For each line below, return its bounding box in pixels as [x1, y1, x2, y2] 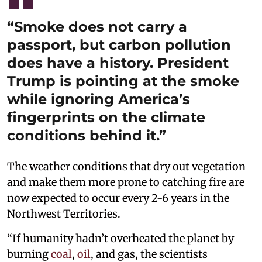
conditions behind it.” [7, 127, 166, 144]
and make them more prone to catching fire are [7, 175, 244, 189]
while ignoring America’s [7, 91, 190, 108]
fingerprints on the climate [7, 109, 205, 126]
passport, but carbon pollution [7, 36, 231, 54]
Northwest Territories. [7, 207, 120, 221]
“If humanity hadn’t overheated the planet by [7, 232, 234, 246]
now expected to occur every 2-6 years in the [7, 191, 229, 205]
